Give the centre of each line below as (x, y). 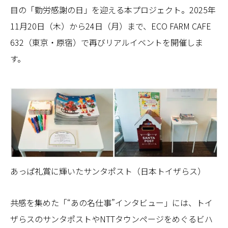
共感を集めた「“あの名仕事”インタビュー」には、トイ (111, 202)
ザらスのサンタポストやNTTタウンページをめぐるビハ (111, 219)
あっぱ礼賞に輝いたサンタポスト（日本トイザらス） (108, 171)
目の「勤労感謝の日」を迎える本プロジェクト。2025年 (113, 9)
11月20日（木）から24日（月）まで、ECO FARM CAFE (111, 26)
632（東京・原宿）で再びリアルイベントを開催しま (107, 42)
